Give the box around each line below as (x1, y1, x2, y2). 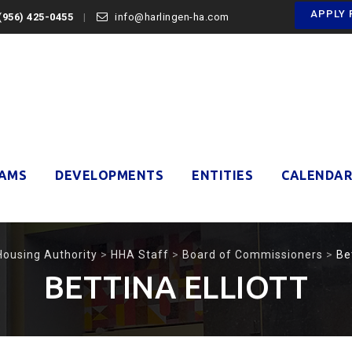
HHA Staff (111, 248, 169, 261)
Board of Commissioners (182, 248, 323, 261)
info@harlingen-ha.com (115, 11, 229, 23)
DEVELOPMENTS (55, 168, 163, 182)
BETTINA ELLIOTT (43, 269, 309, 305)
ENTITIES (192, 168, 253, 182)
